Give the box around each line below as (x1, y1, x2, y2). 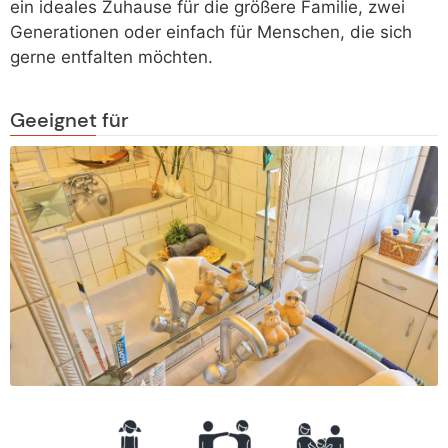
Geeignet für (10, 106, 129, 133)
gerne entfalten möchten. (10, 47, 213, 68)
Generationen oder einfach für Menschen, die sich (10, 22, 412, 43)
